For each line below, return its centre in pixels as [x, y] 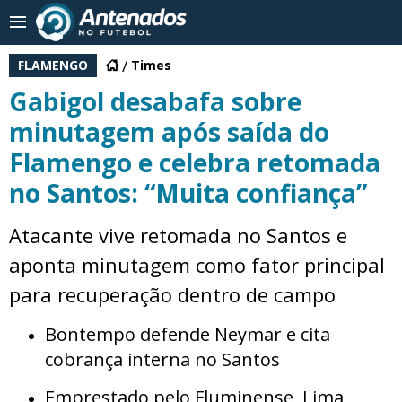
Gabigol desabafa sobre [155, 101]
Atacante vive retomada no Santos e [178, 235]
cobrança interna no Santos [162, 359]
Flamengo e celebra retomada [195, 162]
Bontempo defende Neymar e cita [188, 334]
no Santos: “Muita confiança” [188, 193]
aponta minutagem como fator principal [197, 265]
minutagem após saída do [169, 132]
